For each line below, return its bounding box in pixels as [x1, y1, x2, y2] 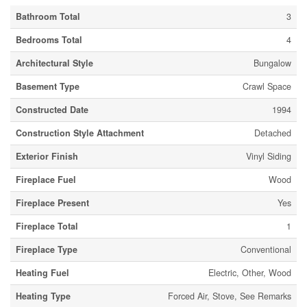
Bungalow [254, 56, 291, 69]
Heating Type [16, 289, 71, 302]
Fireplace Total [16, 219, 78, 232]
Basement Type [16, 79, 79, 93]
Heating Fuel [16, 266, 69, 279]
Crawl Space [243, 79, 291, 93]
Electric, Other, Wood [208, 266, 291, 279]
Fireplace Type [16, 243, 77, 256]
